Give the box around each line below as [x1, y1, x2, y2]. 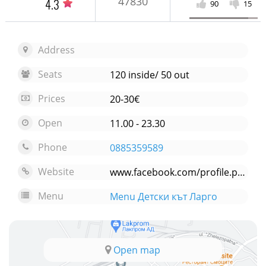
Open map [111, 243, 161, 256]
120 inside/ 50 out [110, 68, 190, 81]
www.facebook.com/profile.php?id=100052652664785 [237, 166, 246, 179]
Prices [36, 92, 65, 105]
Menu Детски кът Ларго [110, 190, 218, 203]
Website [36, 165, 74, 178]
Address [36, 43, 75, 56]
